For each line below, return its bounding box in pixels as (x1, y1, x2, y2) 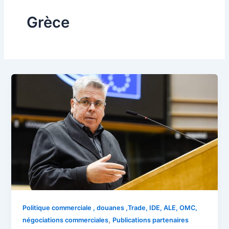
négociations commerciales (22, 216, 109, 224)
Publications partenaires (112, 216, 189, 224)
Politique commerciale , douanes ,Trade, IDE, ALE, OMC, (22, 203, 198, 212)
